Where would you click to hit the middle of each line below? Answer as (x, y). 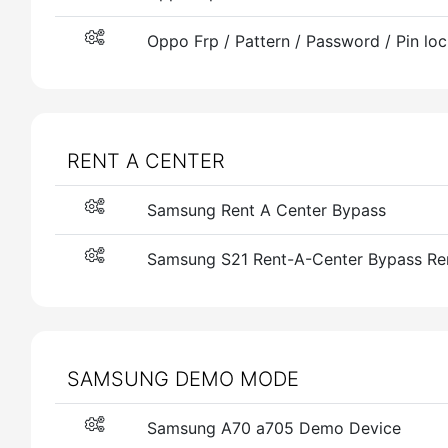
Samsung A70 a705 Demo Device (274, 428)
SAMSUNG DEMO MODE (183, 379)
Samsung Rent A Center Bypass (266, 210)
